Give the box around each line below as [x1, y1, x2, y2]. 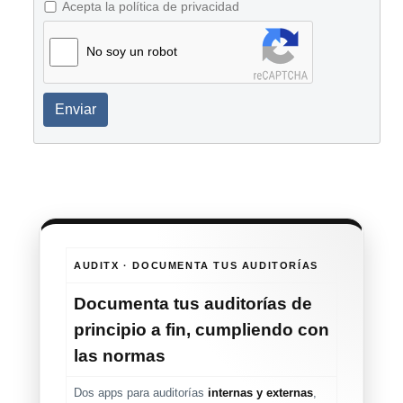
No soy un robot [86, 44, 177, 59]
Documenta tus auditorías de [74, 294, 312, 314]
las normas [74, 346, 166, 366]
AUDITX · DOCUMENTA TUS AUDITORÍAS [74, 260, 318, 272]
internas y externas [208, 386, 313, 400]
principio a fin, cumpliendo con [74, 320, 329, 340]
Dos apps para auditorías [74, 386, 208, 400]
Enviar [55, 102, 96, 118]
